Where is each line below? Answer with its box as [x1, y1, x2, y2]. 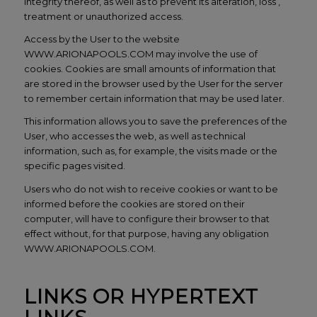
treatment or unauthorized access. [23, 11, 183, 23]
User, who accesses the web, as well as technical [23, 130, 246, 142]
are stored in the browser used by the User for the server [23, 78, 283, 90]
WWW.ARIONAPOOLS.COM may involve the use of [23, 48, 258, 60]
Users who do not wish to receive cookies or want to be [23, 183, 278, 195]
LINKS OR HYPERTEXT [23, 284, 258, 309]
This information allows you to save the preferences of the [23, 115, 287, 127]
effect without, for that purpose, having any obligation [23, 227, 269, 239]
